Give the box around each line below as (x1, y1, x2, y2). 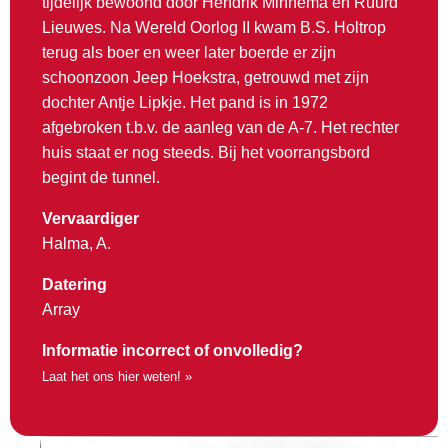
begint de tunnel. (42, 169, 160, 187)
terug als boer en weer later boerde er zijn (42, 44, 336, 62)
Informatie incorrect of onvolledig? (42, 342, 303, 360)
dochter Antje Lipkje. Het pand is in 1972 (42, 94, 328, 112)
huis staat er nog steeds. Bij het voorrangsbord (42, 144, 370, 162)
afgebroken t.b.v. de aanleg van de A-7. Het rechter (42, 119, 399, 137)
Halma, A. (42, 235, 111, 253)
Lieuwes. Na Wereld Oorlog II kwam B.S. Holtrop (42, 19, 386, 37)
